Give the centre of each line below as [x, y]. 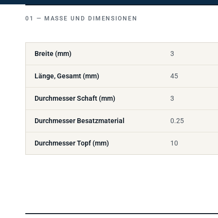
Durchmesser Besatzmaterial [80, 118]
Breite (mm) [53, 51]
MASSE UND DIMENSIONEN [88, 16]
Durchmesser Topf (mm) [72, 141]
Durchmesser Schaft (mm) [75, 96]
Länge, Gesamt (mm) [67, 74]
